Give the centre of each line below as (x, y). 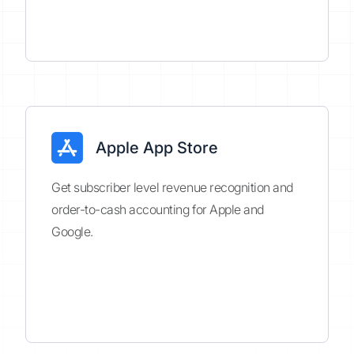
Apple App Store (157, 148)
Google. (72, 232)
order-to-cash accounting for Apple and (158, 209)
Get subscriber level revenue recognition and (172, 187)
